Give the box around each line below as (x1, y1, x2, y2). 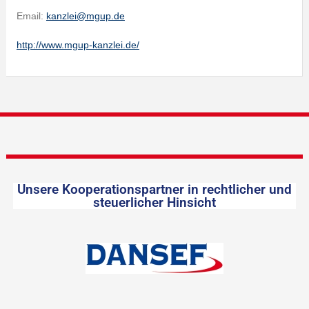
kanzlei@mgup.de (46, 10, 125, 21)
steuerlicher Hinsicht (92, 195, 216, 210)
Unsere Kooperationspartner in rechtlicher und (17, 181, 292, 197)
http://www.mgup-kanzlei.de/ (16, 39, 139, 50)
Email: (16, 10, 46, 21)
